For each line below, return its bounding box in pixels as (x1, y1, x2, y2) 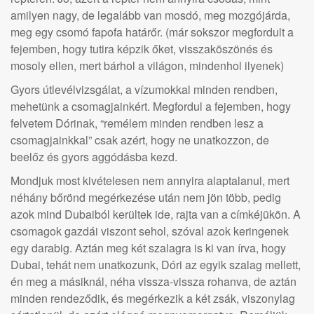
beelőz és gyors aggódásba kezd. (11, 149, 177, 165)
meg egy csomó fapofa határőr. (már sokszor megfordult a (11, 24, 294, 40)
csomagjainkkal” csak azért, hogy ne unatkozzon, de (11, 132, 269, 148)
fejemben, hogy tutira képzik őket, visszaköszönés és (11, 41, 273, 57)
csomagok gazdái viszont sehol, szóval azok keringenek (11, 223, 289, 239)
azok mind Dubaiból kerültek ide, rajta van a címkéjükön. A (11, 206, 301, 222)
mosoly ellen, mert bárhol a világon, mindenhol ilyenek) (11, 57, 284, 74)
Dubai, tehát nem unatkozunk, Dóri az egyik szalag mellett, (11, 257, 301, 273)
